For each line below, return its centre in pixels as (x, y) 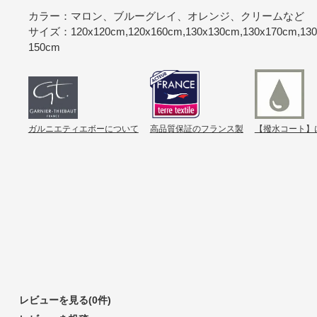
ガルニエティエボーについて (83, 129)
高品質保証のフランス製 (196, 129)
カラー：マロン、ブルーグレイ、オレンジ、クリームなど (166, 16)
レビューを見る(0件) (65, 300)
